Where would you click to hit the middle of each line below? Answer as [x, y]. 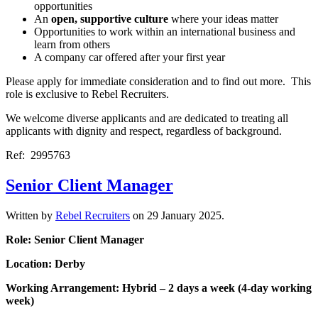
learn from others [72, 45]
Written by [31, 215]
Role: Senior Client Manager [75, 239]
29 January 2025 [184, 215]
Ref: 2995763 [38, 155]
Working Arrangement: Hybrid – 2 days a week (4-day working [159, 287]
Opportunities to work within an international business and [165, 32]
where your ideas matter [223, 19]
